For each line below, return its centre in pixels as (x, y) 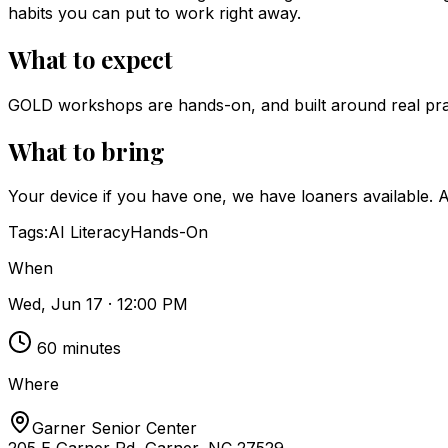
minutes (89, 348)
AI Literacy (89, 232)
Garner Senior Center (114, 428)
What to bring (86, 150)
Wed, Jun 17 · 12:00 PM (98, 304)
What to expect (90, 58)
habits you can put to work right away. (154, 12)
